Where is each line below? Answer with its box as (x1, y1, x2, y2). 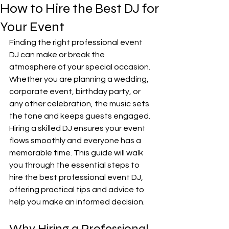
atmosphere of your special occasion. (9, 63, 152, 71)
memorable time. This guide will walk (9, 149, 145, 157)
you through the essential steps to (9, 161, 141, 169)
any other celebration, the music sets (9, 100, 151, 108)
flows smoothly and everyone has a (9, 136, 143, 145)
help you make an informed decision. (9, 198, 145, 206)
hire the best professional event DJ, (9, 173, 145, 181)
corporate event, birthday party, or (9, 87, 142, 96)
